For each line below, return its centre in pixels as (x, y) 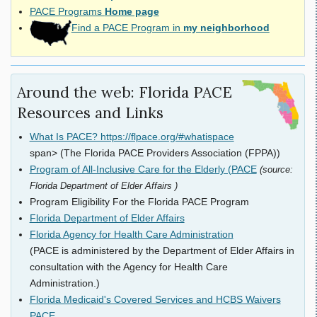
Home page (132, 12)
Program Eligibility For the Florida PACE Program (139, 201)
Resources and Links (90, 113)
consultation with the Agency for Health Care (128, 266)
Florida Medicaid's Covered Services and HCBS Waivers (155, 299)
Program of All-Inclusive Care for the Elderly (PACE (143, 169)
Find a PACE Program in (127, 28)
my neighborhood (226, 28)
